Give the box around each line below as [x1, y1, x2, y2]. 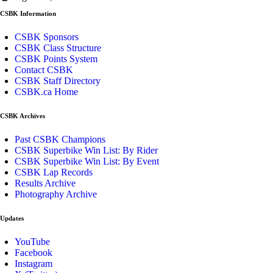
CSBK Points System [15, 53, 97, 64]
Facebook [15, 247, 52, 258]
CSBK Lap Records [15, 166, 93, 177]
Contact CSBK [15, 64, 73, 75]
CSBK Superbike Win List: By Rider [15, 144, 158, 155]
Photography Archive [15, 188, 97, 199]
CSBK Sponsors [15, 31, 79, 42]
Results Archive [15, 177, 76, 188]
